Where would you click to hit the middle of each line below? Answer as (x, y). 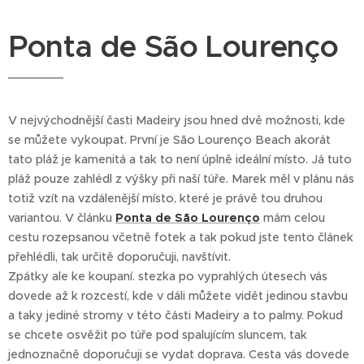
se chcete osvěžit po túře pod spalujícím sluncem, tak (158, 335)
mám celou (292, 218)
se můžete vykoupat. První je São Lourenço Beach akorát (169, 140)
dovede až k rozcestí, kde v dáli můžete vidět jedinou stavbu (178, 296)
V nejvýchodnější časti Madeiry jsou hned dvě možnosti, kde (177, 121)
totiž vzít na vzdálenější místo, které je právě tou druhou (165, 199)
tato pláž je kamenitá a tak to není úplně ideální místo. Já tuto (180, 160)
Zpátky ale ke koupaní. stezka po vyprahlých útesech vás (168, 277)
